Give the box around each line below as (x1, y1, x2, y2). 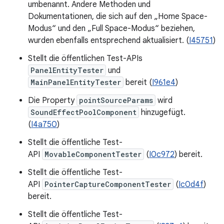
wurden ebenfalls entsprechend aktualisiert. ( (28, 35, 189, 45)
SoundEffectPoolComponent (30, 107, 136, 117)
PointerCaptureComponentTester (44, 179, 171, 189)
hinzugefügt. (139, 107, 185, 117)
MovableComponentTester (44, 149, 141, 159)
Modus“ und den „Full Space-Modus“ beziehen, (28, 23, 195, 33)
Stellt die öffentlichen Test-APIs (28, 53, 142, 63)
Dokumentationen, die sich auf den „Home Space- (28, 11, 207, 21)
